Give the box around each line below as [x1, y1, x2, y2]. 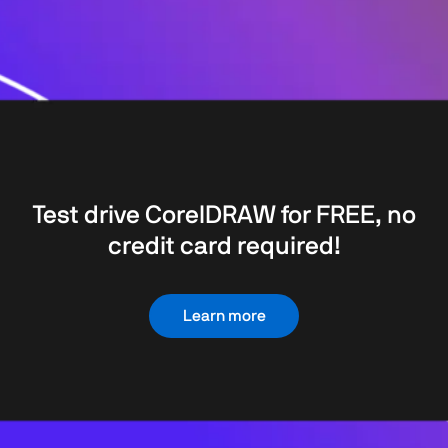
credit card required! [107, 234, 341, 260]
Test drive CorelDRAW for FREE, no [32, 203, 416, 229]
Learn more [182, 308, 266, 325]
